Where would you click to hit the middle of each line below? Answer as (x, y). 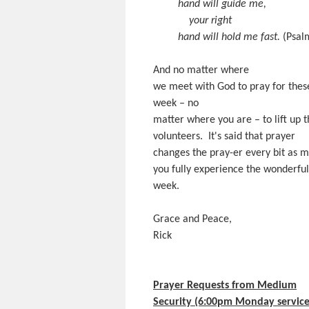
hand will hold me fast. (229, 37)
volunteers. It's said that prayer (224, 137)
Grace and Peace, (192, 219)
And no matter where (201, 70)
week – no (176, 103)
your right (205, 21)
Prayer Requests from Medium (225, 286)
